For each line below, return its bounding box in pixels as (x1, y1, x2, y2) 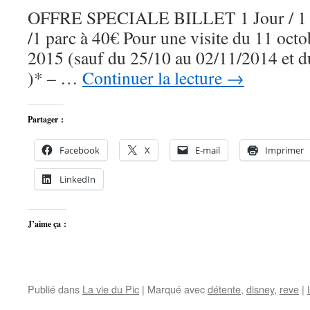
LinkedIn (60, 173, 95, 185)
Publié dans (28, 282, 80, 296)
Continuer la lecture (82, 66, 226, 89)
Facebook (60, 144, 100, 156)
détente (208, 282, 241, 296)
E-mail (195, 144, 220, 156)
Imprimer (265, 144, 304, 156)
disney (246, 282, 274, 296)
